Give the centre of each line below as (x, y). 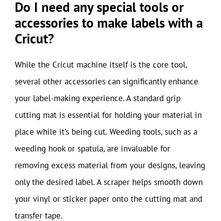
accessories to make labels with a (109, 23)
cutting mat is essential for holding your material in (108, 115)
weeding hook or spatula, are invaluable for (92, 148)
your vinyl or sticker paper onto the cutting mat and (109, 199)
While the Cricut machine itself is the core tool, (101, 65)
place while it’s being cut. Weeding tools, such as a (106, 132)
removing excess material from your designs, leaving (110, 165)
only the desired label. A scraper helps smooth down (109, 182)
